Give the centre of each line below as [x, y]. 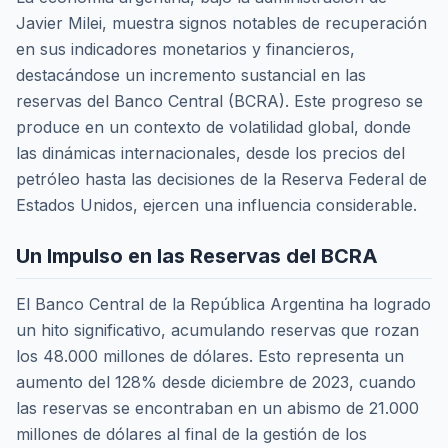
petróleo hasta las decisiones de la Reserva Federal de [221, 178]
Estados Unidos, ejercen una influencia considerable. [216, 204]
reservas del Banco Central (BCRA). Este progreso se [219, 100]
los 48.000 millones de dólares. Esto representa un [210, 355]
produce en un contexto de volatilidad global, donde [213, 126]
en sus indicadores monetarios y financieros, [185, 48]
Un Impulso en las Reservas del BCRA [197, 255]
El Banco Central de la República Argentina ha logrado [223, 303]
